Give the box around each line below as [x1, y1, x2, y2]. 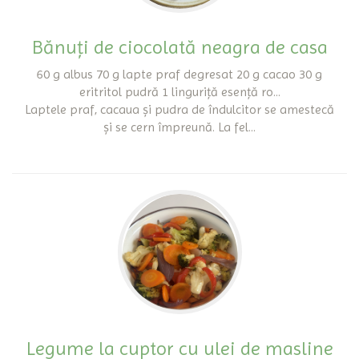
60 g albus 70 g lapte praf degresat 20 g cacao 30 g [37, 67, 322, 82]
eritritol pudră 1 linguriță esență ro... [79, 84, 280, 99]
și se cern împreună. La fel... [103, 119, 256, 135]
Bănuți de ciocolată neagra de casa [31, 36, 328, 58]
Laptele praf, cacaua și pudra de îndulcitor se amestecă [25, 102, 334, 117]
